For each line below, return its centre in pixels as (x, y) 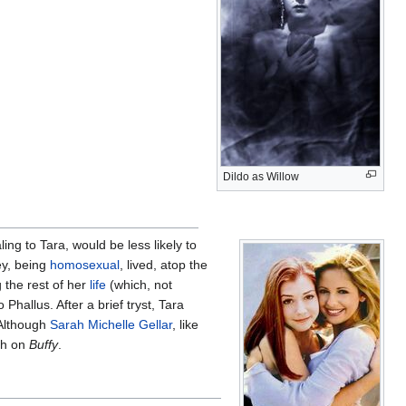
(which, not (139, 284)
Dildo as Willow (261, 176)
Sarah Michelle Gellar (111, 324)
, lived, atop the (164, 264)
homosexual (85, 264)
